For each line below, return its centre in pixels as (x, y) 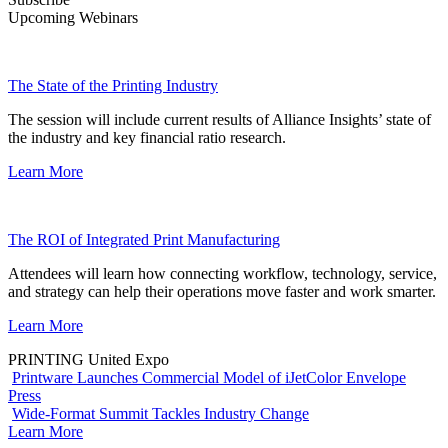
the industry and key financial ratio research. (147, 137)
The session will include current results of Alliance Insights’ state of (219, 119)
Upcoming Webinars (73, 17)
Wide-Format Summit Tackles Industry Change (160, 413)
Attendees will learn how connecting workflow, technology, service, (222, 273)
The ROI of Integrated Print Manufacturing (144, 239)
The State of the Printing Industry (113, 85)
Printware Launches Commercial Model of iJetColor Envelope (209, 377)
